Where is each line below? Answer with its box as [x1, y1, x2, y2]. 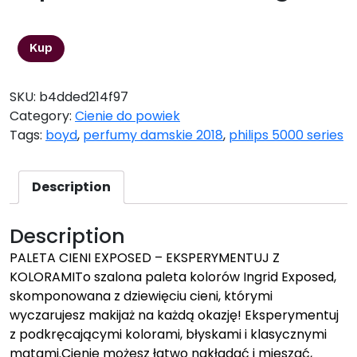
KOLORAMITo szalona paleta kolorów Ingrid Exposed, [10, 267, 336, 286]
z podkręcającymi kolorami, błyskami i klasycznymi [10, 324, 327, 343]
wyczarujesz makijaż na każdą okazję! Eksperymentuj [10, 305, 339, 324]
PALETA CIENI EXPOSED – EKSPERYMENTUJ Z [10, 248, 280, 267]
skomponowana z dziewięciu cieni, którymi [10, 286, 273, 305]
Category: [10, 106, 75, 125]
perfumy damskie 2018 [83, 125, 223, 144]
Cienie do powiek [75, 106, 180, 125]
